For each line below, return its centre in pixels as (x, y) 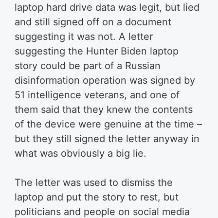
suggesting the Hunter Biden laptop (97, 51)
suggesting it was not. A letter (84, 36)
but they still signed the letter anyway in (107, 139)
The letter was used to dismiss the (94, 182)
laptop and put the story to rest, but (97, 197)
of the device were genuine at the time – (108, 124)
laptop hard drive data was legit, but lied (107, 7)
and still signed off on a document (93, 22)
